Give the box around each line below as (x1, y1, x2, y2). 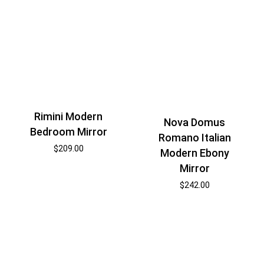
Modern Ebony (160, 146, 229, 159)
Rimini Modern (34, 110, 103, 123)
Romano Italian (158, 131, 231, 144)
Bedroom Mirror (29, 126, 107, 138)
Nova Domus (164, 115, 226, 128)
